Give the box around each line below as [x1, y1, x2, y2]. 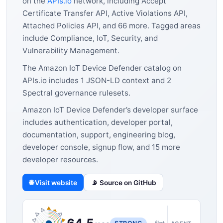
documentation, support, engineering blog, [22, 130, 175, 140]
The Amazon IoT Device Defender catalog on [22, 63, 182, 73]
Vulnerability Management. [22, 45, 119, 55]
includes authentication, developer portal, [22, 117, 173, 127]
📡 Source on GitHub [91, 178, 156, 187]
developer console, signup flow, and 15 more [22, 142, 180, 152]
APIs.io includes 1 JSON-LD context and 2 [22, 75, 171, 85]
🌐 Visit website [29, 178, 77, 187]
